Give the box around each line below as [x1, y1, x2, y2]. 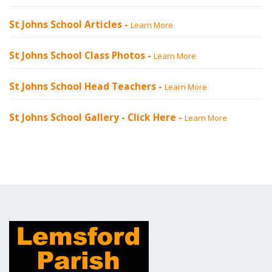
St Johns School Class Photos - [9, 49, 154, 63]
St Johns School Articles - [9, 18, 131, 32]
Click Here [127, 110, 176, 124]
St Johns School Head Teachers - [9, 80, 165, 93]
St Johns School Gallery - [9, 110, 127, 124]
